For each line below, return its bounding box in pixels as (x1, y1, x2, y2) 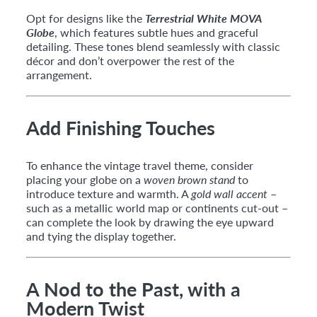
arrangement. (26, 67, 92, 81)
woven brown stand (144, 172, 235, 186)
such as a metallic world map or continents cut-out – (26, 200, 288, 214)
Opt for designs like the (26, 11, 145, 25)
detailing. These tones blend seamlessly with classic (26, 39, 280, 53)
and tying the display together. (26, 229, 176, 243)
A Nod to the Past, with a (26, 277, 241, 301)
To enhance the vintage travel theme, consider (26, 158, 253, 172)
